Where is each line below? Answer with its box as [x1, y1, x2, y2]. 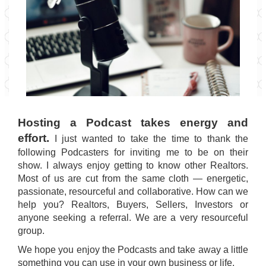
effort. [18, 132, 49, 144]
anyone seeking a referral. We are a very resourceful [18, 213, 248, 223]
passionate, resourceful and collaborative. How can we [18, 186, 248, 197]
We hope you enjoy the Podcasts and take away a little [18, 245, 248, 255]
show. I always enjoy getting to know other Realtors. [18, 160, 248, 170]
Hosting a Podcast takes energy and [18, 116, 248, 129]
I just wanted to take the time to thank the [49, 134, 248, 144]
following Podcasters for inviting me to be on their [18, 147, 248, 157]
